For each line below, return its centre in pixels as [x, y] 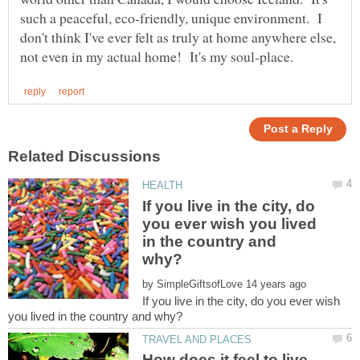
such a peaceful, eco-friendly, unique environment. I [171, 17]
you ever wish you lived [230, 223]
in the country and [210, 241]
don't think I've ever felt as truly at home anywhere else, [178, 37]
